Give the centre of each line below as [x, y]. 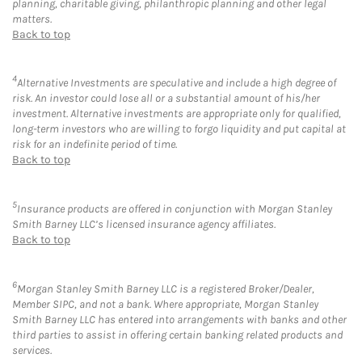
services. [32, 350]
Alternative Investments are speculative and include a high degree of [177, 83]
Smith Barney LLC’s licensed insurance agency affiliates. [144, 224]
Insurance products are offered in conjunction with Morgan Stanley [175, 208]
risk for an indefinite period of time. [95, 145]
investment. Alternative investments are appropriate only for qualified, [177, 114]
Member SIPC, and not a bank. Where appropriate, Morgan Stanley [165, 304]
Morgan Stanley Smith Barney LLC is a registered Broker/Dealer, [166, 288]
